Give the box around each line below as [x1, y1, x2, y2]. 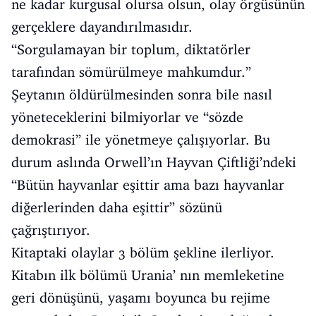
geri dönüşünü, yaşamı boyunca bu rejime [11, 288, 270, 306]
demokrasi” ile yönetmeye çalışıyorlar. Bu [11, 130, 270, 148]
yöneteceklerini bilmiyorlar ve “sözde [11, 108, 243, 126]
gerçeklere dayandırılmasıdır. [11, 18, 193, 35]
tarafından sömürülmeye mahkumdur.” [11, 63, 251, 80]
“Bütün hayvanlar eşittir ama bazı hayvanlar [11, 176, 284, 193]
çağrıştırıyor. [11, 221, 90, 238]
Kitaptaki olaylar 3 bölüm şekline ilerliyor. [11, 243, 274, 261]
